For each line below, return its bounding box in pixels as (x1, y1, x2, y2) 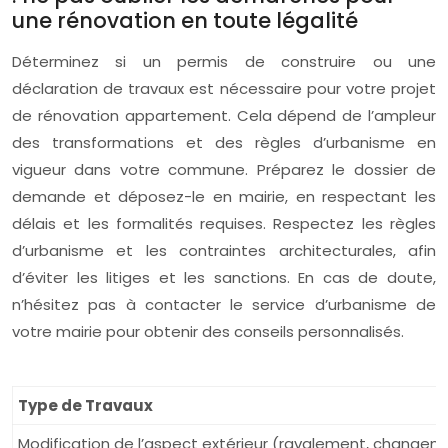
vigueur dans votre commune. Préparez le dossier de (12, 159, 436, 180)
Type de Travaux (18, 395, 153, 416)
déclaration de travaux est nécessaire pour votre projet (12, 78, 436, 99)
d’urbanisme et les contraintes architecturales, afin (12, 240, 436, 261)
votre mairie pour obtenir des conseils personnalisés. (12, 321, 404, 342)
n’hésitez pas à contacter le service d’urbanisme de (12, 294, 436, 315)
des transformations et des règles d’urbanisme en (12, 132, 436, 153)
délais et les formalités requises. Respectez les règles (12, 213, 436, 234)
